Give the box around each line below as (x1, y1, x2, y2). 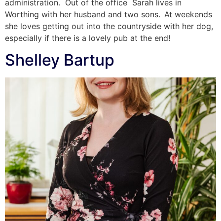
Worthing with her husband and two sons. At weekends (5, 9, 212, 19)
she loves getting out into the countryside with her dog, (5, 21, 213, 31)
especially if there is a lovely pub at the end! (5, 33, 173, 43)
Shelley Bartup (5, 50, 114, 70)
